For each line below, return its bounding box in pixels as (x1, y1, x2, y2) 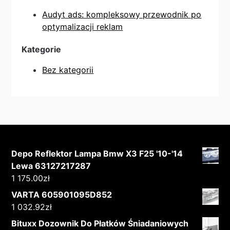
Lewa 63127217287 (11, 161, 91, 171)
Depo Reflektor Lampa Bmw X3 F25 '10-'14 (11, 148, 183, 159)
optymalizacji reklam (42, 22, 123, 32)
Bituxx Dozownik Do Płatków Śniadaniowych (11, 218, 189, 229)
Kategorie (22, 44, 62, 55)
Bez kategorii (42, 65, 94, 75)
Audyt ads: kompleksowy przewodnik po (42, 9, 202, 20)
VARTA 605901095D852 (11, 189, 112, 200)
